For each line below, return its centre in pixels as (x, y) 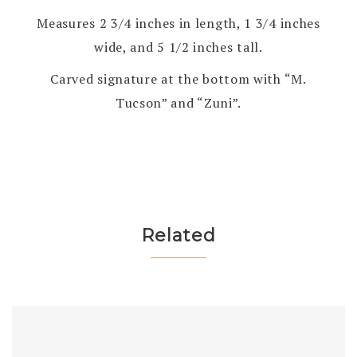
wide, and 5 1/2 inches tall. (178, 47)
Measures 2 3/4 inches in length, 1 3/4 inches (178, 23)
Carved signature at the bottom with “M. (178, 79)
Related (178, 235)
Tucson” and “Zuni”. (178, 103)
